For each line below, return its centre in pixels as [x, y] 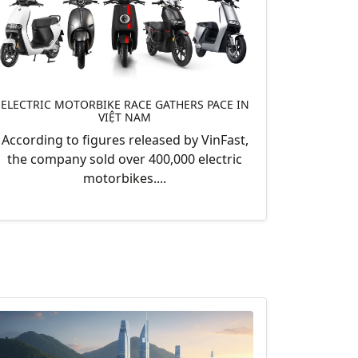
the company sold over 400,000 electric [125, 159]
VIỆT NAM [125, 117]
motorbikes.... [125, 178]
